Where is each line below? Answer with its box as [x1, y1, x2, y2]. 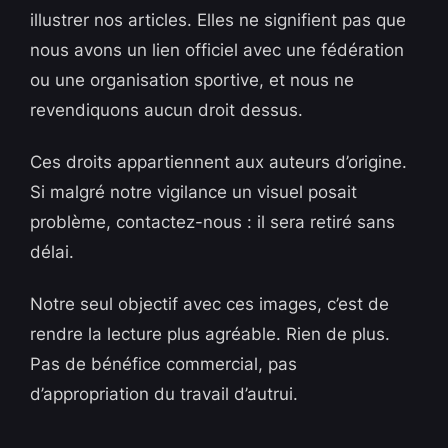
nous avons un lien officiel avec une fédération [30, 40, 405, 61]
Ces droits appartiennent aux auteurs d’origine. [30, 152, 408, 173]
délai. [30, 242, 75, 263]
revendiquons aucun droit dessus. [30, 100, 304, 121]
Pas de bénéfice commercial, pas [30, 354, 298, 375]
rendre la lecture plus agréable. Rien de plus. [30, 324, 391, 345]
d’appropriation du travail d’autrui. [30, 384, 299, 405]
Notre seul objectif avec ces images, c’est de [30, 294, 390, 315]
